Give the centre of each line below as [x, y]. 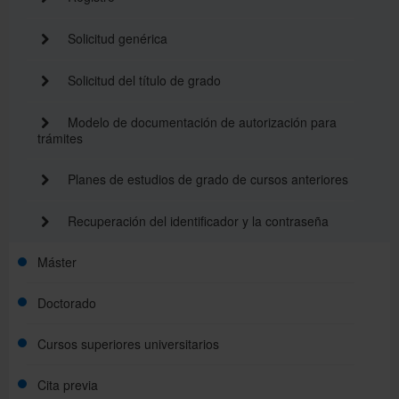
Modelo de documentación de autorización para [200, 122]
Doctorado [67, 302]
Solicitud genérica [116, 38]
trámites [60, 138]
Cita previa [68, 384]
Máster [57, 261]
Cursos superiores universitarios [128, 343]
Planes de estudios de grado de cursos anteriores [206, 179]
